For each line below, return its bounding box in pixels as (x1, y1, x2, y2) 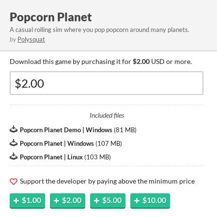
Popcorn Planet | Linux (20, 153, 83, 161)
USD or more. (150, 57, 192, 65)
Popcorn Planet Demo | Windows (20, 126, 112, 134)
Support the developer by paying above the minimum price (18, 177, 195, 185)
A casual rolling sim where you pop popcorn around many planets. (10, 26, 189, 33)
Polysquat (17, 35, 45, 43)
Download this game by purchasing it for (10, 57, 133, 65)
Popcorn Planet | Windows (20, 139, 94, 147)
